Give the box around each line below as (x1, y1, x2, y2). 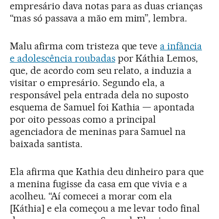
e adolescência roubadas (10, 52, 115, 64)
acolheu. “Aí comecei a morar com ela (10, 190, 173, 202)
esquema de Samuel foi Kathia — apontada (10, 101, 195, 113)
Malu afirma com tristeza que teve (10, 40, 160, 52)
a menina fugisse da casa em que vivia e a (10, 177, 188, 190)
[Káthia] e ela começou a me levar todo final (10, 202, 200, 214)
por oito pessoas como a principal (10, 113, 156, 125)
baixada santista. (10, 137, 83, 150)
